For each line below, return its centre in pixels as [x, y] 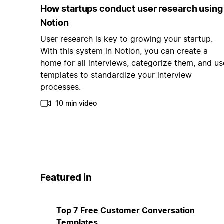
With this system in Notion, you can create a [124, 51]
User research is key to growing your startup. [126, 39]
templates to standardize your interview [116, 75]
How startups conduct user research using [131, 9]
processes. [60, 87]
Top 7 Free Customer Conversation [125, 210]
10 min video [76, 103]
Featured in [66, 178]
